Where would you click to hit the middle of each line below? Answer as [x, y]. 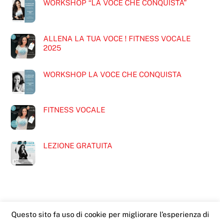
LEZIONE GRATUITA [78, 146]
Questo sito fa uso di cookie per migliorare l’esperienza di [110, 214]
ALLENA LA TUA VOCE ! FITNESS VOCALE [117, 38]
